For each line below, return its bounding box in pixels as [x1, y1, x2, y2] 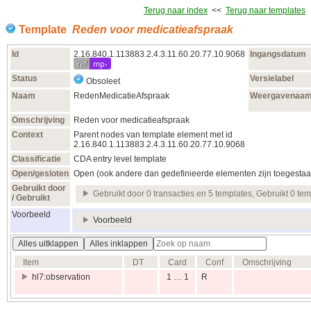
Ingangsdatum [250, 49, 306, 60]
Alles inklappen [90, 239, 148, 249]
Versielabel [250, 74, 294, 84]
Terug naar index [144, 6, 208, 15]
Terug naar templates [226, 6, 305, 15]
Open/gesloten [12, 169, 69, 179]
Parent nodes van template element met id [74, 130, 233, 140]
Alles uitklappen [18, 239, 78, 249]
